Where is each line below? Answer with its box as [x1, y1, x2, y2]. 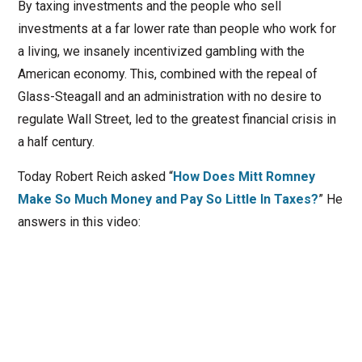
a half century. [17, 134, 95, 150]
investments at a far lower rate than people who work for [17, 21, 336, 37]
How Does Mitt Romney [172, 169, 315, 185]
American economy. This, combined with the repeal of [17, 66, 318, 82]
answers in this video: [17, 214, 141, 230]
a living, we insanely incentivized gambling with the [17, 44, 305, 60]
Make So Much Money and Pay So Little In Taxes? [17, 192, 318, 208]
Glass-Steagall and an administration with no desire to [17, 89, 322, 105]
